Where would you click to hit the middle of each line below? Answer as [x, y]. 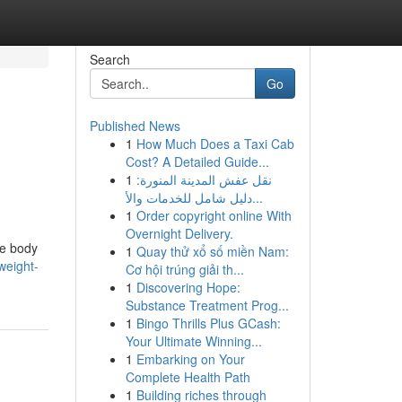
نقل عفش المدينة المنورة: [204, 179]
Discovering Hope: [188, 287]
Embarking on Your [190, 359]
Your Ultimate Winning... [193, 341]
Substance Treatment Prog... [207, 305]
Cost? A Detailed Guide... [197, 162]
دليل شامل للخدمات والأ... [257, 197]
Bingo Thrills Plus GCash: [208, 323]
